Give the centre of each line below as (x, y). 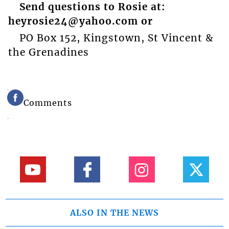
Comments (48, 102)
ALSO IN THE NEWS (114, 213)
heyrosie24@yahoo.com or (80, 21)
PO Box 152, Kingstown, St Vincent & (116, 38)
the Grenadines (48, 52)
